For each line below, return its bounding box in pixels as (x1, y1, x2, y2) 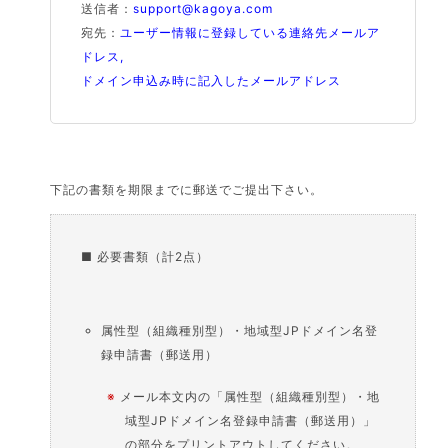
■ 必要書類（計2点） (81, 249, 210, 264)
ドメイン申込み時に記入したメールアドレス (81, 73, 342, 88)
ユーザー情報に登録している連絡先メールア (120, 25, 381, 40)
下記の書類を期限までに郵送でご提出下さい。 (50, 182, 324, 197)
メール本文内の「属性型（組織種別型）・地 (120, 389, 381, 404)
